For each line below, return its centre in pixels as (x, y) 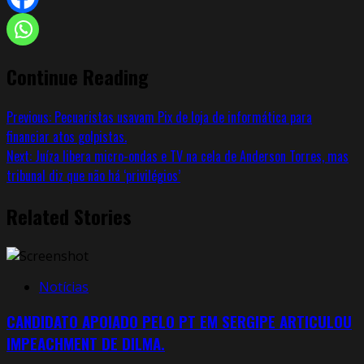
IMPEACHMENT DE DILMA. (86, 344)
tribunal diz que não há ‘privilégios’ (93, 175)
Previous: (29, 117)
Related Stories (69, 216)
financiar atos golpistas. (67, 136)
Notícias (64, 286)
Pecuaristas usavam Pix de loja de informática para (182, 117)
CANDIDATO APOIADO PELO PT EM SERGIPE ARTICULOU (179, 322)
